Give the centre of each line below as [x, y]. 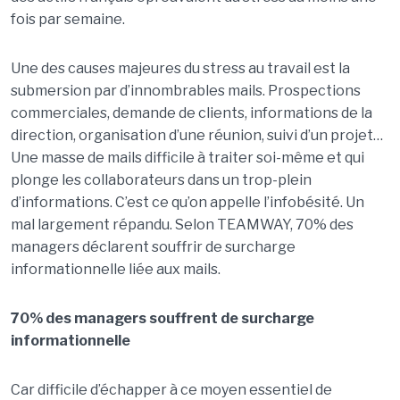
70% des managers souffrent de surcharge [162, 318]
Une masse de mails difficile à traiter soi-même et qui [187, 158]
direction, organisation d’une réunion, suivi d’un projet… [196, 135]
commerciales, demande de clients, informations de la [191, 113]
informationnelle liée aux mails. [115, 269]
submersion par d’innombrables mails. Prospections [185, 91]
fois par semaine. [67, 19]
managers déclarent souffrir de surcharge [153, 247]
